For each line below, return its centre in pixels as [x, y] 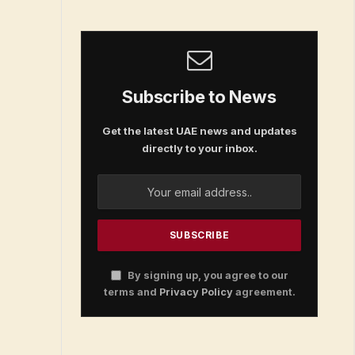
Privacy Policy [196, 292]
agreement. [264, 292]
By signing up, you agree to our [206, 275]
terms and [131, 292]
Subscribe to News [199, 97]
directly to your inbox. [199, 148]
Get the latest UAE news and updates [199, 131]
